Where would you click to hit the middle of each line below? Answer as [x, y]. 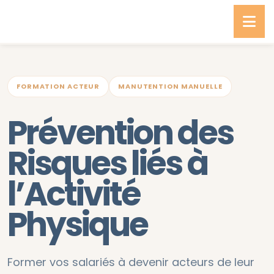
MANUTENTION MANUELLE [170, 86]
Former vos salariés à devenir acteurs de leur [131, 262]
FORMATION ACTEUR [58, 86]
